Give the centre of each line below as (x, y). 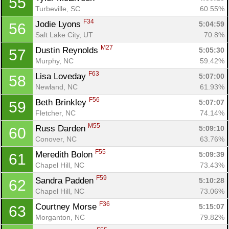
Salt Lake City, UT (64, 35)
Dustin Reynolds (68, 50)
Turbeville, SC (58, 8)
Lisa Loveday (62, 76)
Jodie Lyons (59, 24)
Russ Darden (62, 128)
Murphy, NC (54, 61)
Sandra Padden (66, 180)
